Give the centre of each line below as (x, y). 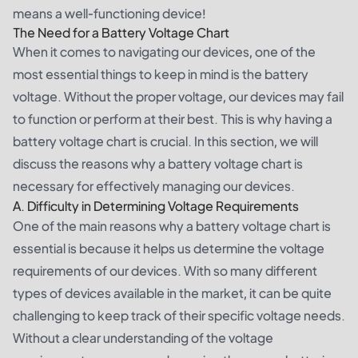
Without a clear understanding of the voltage (143, 338)
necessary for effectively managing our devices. (154, 186)
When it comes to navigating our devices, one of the (164, 52)
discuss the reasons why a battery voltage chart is (158, 163)
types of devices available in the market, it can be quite (172, 293)
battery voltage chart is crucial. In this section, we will (165, 141)
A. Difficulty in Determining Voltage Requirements (156, 206)
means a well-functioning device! (109, 13)
